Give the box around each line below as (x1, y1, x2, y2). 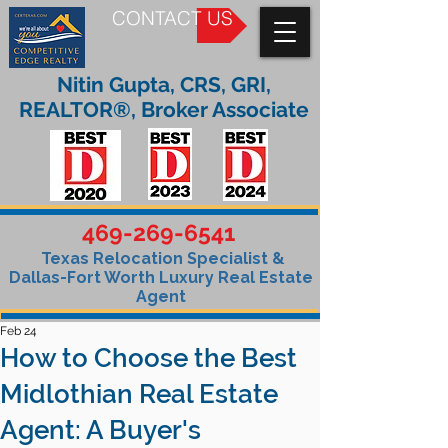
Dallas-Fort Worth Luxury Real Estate (8, 268, 313, 287)
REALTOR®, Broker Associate (19, 97, 309, 122)
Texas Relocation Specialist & (36, 249, 285, 268)
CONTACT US (112, 7, 233, 30)
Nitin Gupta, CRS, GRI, (57, 72, 271, 97)
